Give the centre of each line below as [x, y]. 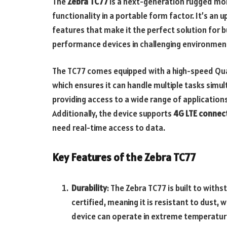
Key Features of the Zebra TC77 [124, 157]
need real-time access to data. [109, 128]
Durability [89, 188]
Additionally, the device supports [113, 114]
